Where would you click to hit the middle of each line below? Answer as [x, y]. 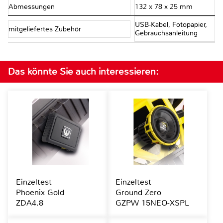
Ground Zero [138, 193]
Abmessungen [33, 7]
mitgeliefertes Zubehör [46, 29]
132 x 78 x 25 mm [164, 7]
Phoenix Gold [40, 193]
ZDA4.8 [30, 203]
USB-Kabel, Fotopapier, [171, 25]
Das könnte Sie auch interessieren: [83, 72]
